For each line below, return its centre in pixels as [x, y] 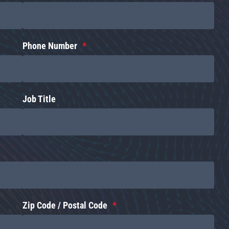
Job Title [39, 99]
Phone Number [50, 46]
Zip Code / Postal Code [65, 205]
